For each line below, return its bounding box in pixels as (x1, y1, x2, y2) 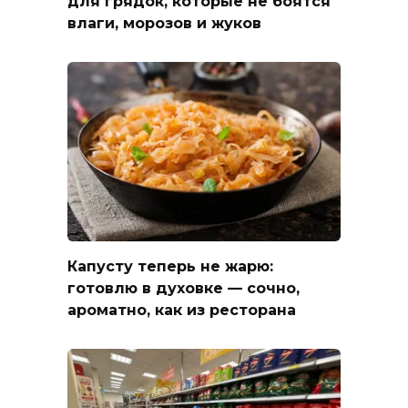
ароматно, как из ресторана (67, 301, 296, 319)
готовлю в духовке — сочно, (67, 279, 300, 297)
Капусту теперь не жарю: (67, 257, 273, 275)
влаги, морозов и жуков (67, 14, 261, 32)
